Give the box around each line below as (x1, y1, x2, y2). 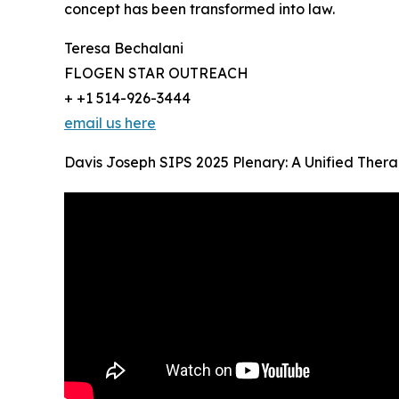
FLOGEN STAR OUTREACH (64, 64, 248, 83)
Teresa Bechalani (64, 39, 183, 58)
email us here (64, 114, 156, 133)
